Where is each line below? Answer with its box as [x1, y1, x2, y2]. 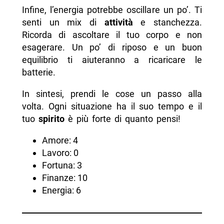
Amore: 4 [41, 135, 78, 146]
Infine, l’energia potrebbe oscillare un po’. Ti [21, 4, 202, 15]
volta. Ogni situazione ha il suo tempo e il [21, 101, 202, 112]
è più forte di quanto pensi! [64, 113, 180, 124]
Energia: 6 [41, 185, 81, 196]
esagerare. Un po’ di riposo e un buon [21, 42, 202, 53]
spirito [38, 113, 64, 124]
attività [104, 17, 133, 28]
